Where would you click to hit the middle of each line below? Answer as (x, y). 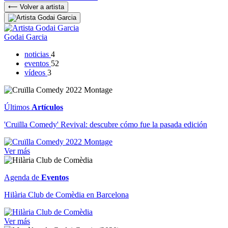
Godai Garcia (26, 37)
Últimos (18, 107)
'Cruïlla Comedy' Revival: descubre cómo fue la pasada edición (106, 124)
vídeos (36, 72)
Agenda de (23, 177)
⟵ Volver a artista (36, 7)
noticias (38, 54)
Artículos (47, 107)
